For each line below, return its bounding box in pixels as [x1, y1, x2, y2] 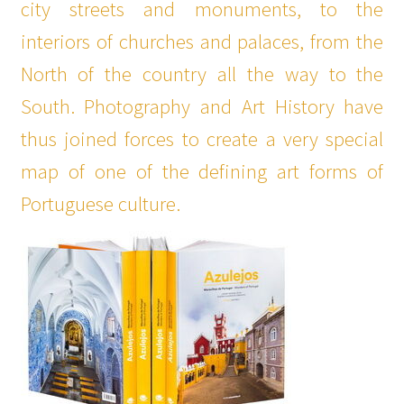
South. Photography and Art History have [20, 93, 384, 119]
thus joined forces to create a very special [20, 125, 384, 151]
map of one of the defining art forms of [20, 158, 384, 184]
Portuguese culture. [20, 190, 180, 216]
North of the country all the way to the [20, 60, 384, 87]
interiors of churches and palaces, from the [20, 28, 384, 54]
